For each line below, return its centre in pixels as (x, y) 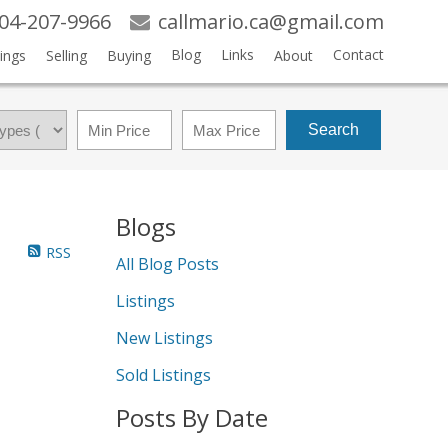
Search (334, 129)
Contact (358, 54)
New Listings (164, 338)
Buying (128, 55)
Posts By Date (192, 417)
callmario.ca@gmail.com (270, 21)
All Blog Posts (167, 264)
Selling (66, 55)
